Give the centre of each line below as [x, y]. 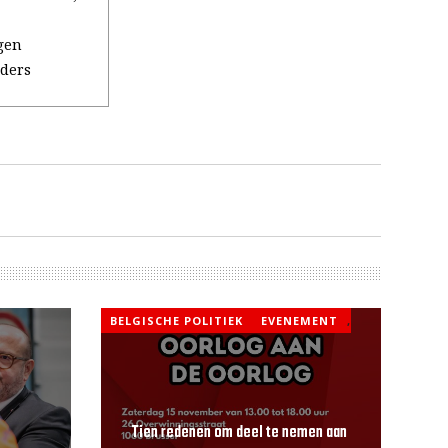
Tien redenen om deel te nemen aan [238, 432]
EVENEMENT [299, 320]
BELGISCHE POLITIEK [176, 320]
